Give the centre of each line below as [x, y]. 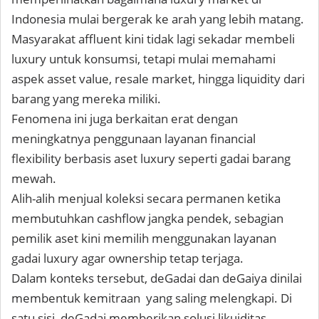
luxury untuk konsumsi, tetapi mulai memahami [143, 58]
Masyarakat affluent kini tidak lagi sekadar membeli [153, 38]
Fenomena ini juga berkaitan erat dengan [125, 118]
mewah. [34, 178]
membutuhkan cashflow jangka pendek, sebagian [147, 218]
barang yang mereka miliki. [86, 98]
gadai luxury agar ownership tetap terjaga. [127, 258]
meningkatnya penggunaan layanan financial [134, 138]
